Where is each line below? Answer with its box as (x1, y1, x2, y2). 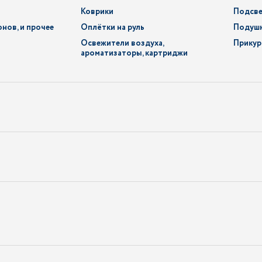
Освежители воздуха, (81, 37, 164, 49)
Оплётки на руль (81, 22, 144, 33)
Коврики (81, 6, 113, 18)
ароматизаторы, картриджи (81, 47, 188, 59)
